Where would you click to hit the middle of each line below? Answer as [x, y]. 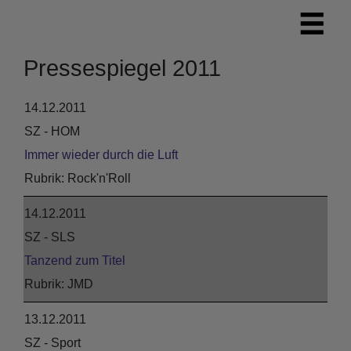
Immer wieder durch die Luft [101, 155]
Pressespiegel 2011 [122, 68]
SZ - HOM [52, 131]
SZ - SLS [50, 237]
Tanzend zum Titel [75, 261]
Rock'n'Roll [99, 178]
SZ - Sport [52, 343]
